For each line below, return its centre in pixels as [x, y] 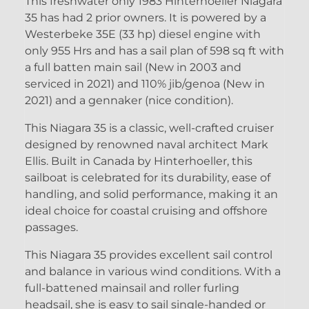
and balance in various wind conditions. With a [153, 271]
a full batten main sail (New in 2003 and [133, 67]
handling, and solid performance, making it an [151, 194]
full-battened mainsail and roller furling [132, 288]
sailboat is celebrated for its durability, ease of [148, 177]
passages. [53, 227]
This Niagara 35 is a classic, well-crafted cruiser [149, 128]
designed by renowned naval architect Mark [147, 144]
